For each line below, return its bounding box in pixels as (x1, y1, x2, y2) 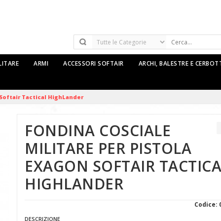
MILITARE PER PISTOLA (25, 138, 191, 158)
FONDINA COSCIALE (25, 120, 171, 141)
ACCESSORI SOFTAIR (63, 59, 124, 68)
